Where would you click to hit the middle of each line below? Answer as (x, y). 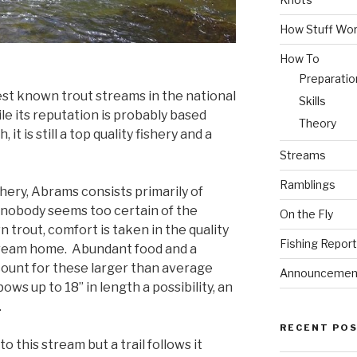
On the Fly (306, 214)
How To (299, 58)
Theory (317, 124)
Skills (312, 101)
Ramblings (307, 184)
